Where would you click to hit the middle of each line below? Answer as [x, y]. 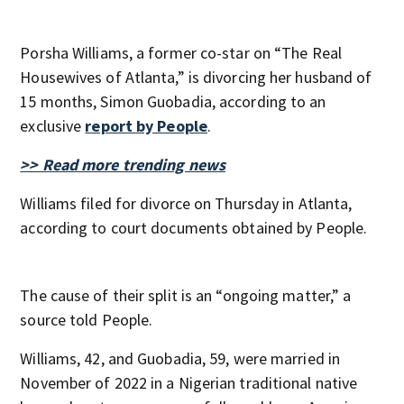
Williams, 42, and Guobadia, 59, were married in [180, 358]
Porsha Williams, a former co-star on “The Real [181, 53]
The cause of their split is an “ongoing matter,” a [186, 295]
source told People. [87, 320]
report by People [146, 126]
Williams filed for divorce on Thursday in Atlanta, [186, 203]
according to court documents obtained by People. [194, 228]
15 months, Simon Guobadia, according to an [173, 101]
